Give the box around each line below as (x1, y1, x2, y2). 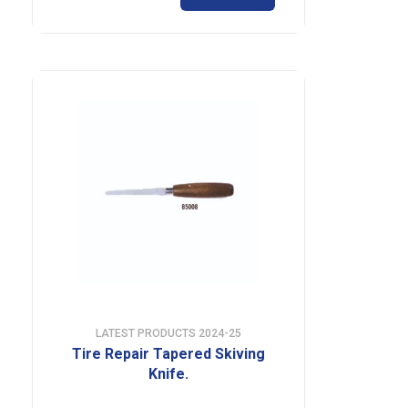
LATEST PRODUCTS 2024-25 (96, 326, 241, 340)
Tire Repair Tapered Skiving (72, 344, 265, 362)
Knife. (148, 364, 189, 382)
